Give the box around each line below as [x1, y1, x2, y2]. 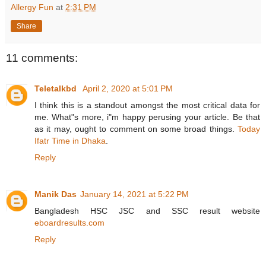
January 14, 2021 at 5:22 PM [80, 189, 189, 199]
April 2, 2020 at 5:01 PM [83, 84, 173, 94]
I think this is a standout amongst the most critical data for [34, 100, 260, 110]
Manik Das [34, 189, 77, 199]
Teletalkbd [34, 84, 79, 94]
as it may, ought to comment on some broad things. [34, 124, 237, 134]
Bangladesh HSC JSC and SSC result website [34, 206, 260, 216]
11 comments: [6, 51, 78, 64]
